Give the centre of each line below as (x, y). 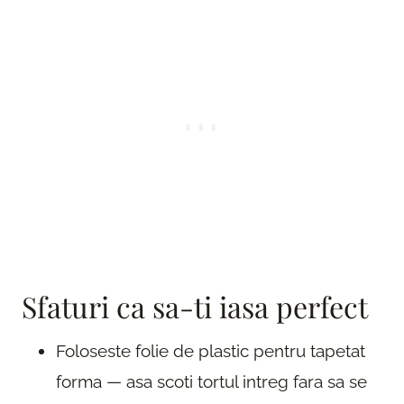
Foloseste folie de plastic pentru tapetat (211, 350)
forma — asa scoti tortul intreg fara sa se (211, 381)
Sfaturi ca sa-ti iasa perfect (195, 306)
